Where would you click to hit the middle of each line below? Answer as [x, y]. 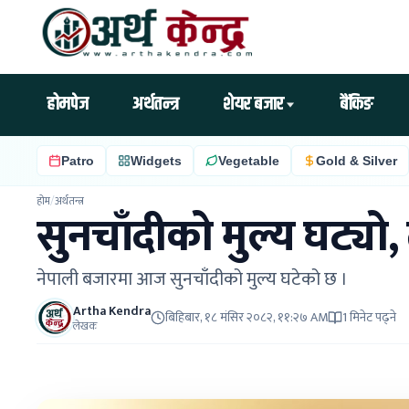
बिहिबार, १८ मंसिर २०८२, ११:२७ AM [246, 317]
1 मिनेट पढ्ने [369, 317]
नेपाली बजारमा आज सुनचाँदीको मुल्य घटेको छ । [192, 279]
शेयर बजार [253, 105]
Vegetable [249, 161]
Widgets [156, 161]
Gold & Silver [357, 161]
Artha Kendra [112, 310]
